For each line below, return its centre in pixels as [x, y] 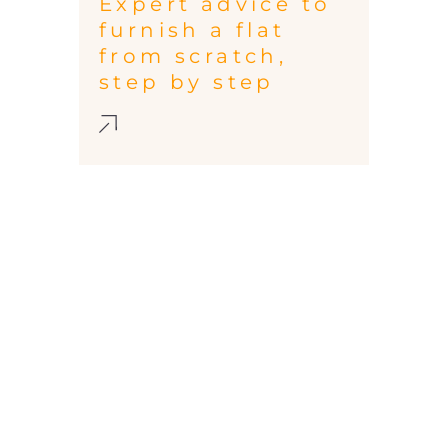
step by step [187, 82]
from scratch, [193, 56]
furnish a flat [192, 30]
